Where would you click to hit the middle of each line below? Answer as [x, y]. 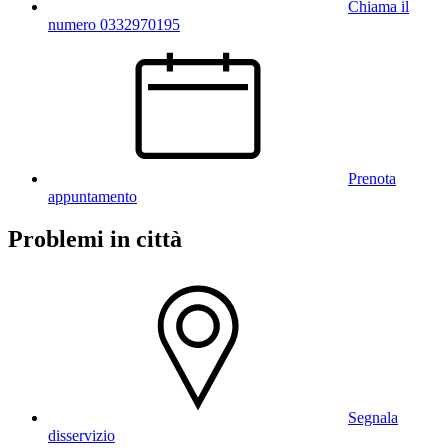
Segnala [373, 417]
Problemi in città [95, 238]
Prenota [372, 178]
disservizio [81, 435]
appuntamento [92, 196]
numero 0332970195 [114, 24]
